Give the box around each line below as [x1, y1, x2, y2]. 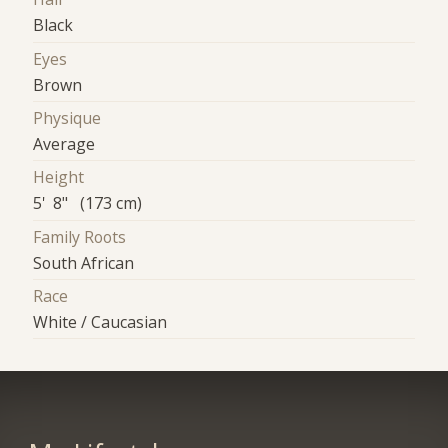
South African [33, 251, 135, 274]
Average [33, 133, 96, 156]
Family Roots [33, 225, 127, 248]
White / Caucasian [33, 311, 168, 334]
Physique [33, 107, 102, 130]
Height [33, 166, 85, 189]
